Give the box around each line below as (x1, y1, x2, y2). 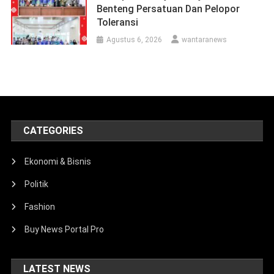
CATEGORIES (23, 125, 84, 137)
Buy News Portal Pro (24, 224, 105, 235)
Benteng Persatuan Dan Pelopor (97, 3, 240, 15)
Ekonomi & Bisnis (24, 157, 92, 167)
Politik (24, 179, 49, 190)
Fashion (24, 202, 56, 212)
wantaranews (182, 35, 228, 45)
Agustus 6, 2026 (106, 35, 163, 45)
